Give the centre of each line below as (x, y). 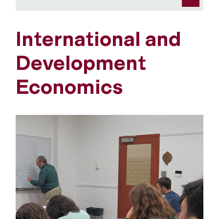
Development (81, 63)
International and (99, 39)
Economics (69, 87)
